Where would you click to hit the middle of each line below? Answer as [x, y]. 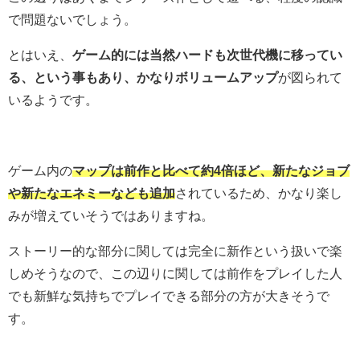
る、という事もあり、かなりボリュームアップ [143, 77]
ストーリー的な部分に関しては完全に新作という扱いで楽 [175, 250]
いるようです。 [53, 99]
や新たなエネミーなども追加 [92, 192]
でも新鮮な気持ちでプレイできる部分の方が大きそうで [169, 295]
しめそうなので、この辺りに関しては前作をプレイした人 [175, 273]
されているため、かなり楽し [259, 192]
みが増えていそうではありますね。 [111, 215]
